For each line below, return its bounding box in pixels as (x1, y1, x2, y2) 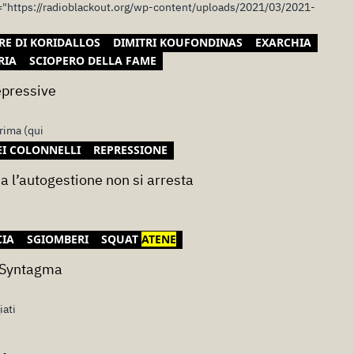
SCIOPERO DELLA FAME (29, 53, 156, 68)
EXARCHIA (255, 35, 311, 50)
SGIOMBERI (27, 232, 88, 247)
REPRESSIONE (93, 142, 168, 157)
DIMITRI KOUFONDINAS (113, 35, 243, 50)
